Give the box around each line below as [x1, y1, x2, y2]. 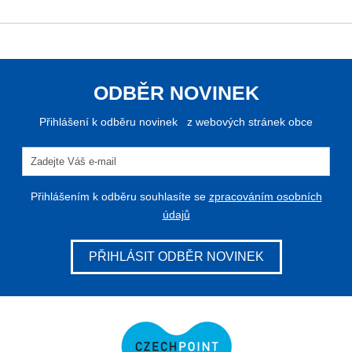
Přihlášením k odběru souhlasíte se [30, 190, 209, 203]
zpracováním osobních [208, 190, 322, 203]
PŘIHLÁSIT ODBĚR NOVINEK [88, 250, 264, 264]
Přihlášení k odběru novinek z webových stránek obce [39, 115, 313, 129]
